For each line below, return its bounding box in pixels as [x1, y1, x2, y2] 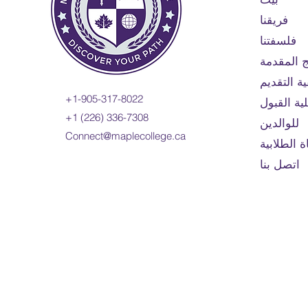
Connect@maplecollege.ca [65, 129, 186, 142]
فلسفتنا [260, 33, 297, 47]
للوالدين [260, 115, 300, 130]
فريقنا [260, 12, 289, 27]
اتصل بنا [260, 157, 300, 171]
